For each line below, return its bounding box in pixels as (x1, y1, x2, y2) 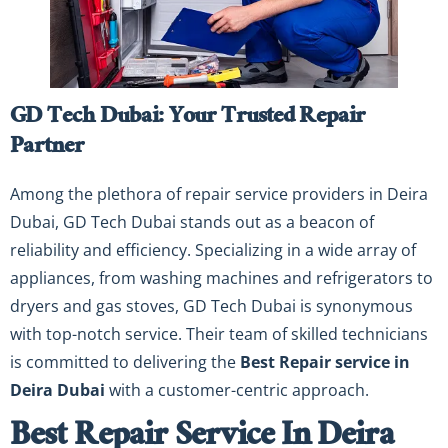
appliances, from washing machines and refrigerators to (10, 266, 433, 289)
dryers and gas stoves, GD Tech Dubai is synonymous (10, 294, 413, 317)
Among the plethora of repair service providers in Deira (10, 182, 428, 205)
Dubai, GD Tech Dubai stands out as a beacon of (10, 210, 374, 233)
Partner (10, 126, 84, 171)
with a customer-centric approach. (105, 378, 369, 401)
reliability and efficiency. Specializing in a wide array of (10, 238, 416, 261)
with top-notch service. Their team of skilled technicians (10, 322, 428, 345)
